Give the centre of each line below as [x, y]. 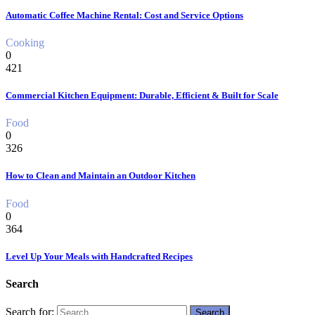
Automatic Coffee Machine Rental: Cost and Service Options [124, 15]
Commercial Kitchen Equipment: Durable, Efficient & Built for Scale [142, 96]
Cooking [25, 42]
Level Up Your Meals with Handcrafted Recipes [99, 256]
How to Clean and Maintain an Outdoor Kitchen [101, 176]
